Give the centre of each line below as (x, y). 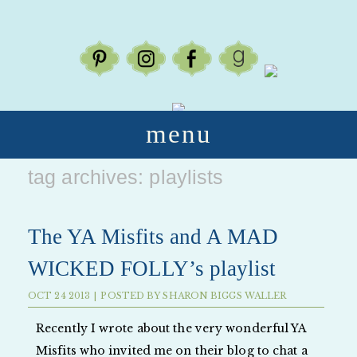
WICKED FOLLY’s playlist (152, 268)
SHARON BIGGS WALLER (225, 295)
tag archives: (89, 177)
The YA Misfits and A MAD (153, 236)
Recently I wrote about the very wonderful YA (171, 328)
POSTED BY (132, 295)
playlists (186, 177)
